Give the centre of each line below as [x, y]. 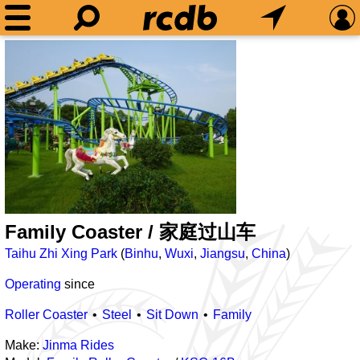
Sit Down [172, 315]
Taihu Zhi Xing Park [61, 254]
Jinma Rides [78, 345]
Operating [33, 284]
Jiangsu [223, 254]
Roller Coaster [46, 315]
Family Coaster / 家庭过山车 [130, 232]
